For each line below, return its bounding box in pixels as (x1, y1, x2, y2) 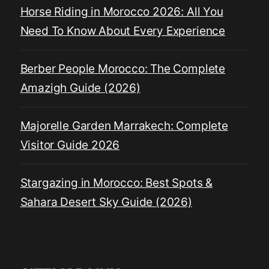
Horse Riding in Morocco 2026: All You (20, 5, 223, 19)
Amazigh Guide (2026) (20, 81, 141, 95)
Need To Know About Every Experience (20, 24, 225, 38)
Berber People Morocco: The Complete (20, 62, 225, 76)
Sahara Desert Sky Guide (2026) (20, 195, 192, 210)
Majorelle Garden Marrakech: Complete (20, 119, 228, 133)
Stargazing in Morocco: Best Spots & (20, 176, 213, 190)
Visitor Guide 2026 (20, 138, 120, 153)
